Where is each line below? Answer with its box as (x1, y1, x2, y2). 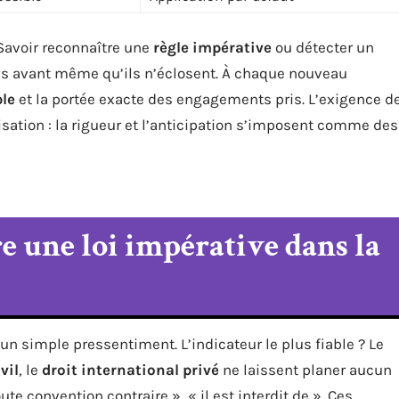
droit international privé (42, 360, 219, 379)
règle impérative (153, 37, 272, 56)
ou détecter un (272, 37, 374, 56)
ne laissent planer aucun (219, 360, 392, 379)
